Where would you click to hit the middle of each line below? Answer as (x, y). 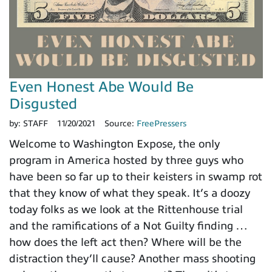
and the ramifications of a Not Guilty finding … (128, 226)
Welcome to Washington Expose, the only (114, 144)
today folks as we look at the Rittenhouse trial (126, 210)
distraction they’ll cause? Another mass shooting (132, 259)
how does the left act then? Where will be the (125, 243)
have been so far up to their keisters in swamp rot (136, 177)
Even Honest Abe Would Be (101, 87)
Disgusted (43, 104)
